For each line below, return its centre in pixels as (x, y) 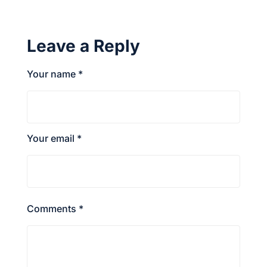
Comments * (55, 208)
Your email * (54, 138)
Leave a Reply (83, 46)
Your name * (55, 74)
